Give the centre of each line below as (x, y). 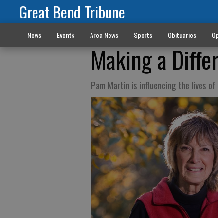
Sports (143, 35)
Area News (104, 35)
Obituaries (182, 35)
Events (65, 35)
